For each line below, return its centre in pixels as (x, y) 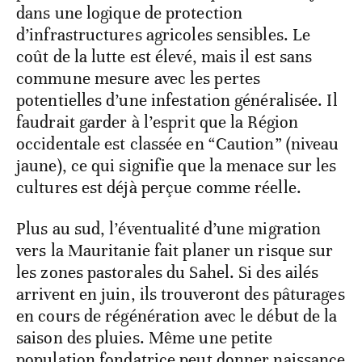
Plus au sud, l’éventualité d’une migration (169, 349)
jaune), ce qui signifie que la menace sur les (177, 286)
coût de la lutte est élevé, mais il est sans (164, 177)
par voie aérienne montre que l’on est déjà (170, 112)
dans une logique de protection (130, 134)
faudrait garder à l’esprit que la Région (158, 243)
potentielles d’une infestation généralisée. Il (177, 221)
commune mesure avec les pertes (139, 199)
